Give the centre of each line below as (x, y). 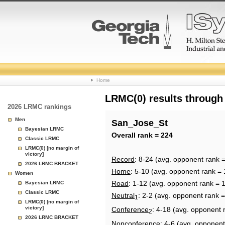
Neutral (123, 195)
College (113, 65)
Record (123, 159)
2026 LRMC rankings (39, 107)
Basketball (121, 89)
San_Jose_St (140, 123)
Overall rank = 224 (142, 135)
